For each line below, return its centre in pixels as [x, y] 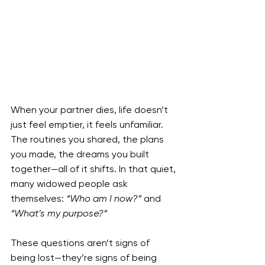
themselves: [38, 199]
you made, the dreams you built [81, 154]
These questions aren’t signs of [81, 243]
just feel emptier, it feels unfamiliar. [88, 125]
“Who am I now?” [104, 199]
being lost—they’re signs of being [85, 258]
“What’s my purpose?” [59, 214]
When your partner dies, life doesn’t [91, 110]
